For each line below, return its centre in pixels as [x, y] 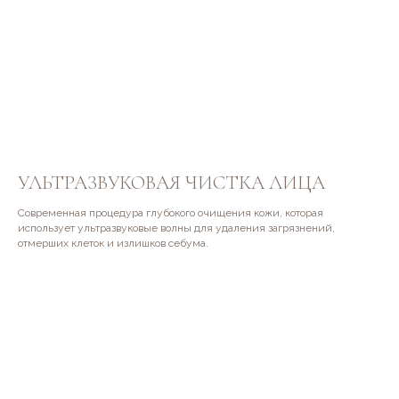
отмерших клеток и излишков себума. [113, 243]
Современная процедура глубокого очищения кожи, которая [171, 212]
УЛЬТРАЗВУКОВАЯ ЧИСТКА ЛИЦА [171, 182]
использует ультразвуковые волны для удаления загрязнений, [176, 228]
